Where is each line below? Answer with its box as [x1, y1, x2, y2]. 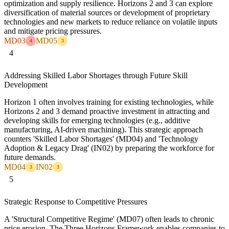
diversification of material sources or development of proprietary [4, 8, 210, 17]
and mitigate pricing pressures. [4, 26, 102, 35]
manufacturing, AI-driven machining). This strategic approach [4, 125, 203, 134]
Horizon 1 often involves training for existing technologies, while [4, 97, 214, 106]
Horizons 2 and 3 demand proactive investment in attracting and [4, 106, 210, 116]
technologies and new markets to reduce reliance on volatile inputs [4, 17, 217, 26]
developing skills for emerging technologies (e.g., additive [4, 116, 190, 125]
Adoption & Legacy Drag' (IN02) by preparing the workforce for [4, 143, 214, 152]
